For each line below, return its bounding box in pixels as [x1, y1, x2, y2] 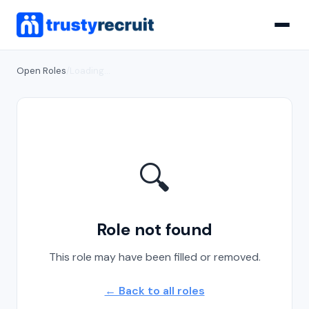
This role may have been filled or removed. [48, 250, 261, 264]
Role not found [97, 219, 212, 240]
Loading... [70, 65, 110, 77]
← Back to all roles [104, 283, 205, 298]
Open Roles [17, 65, 66, 77]
